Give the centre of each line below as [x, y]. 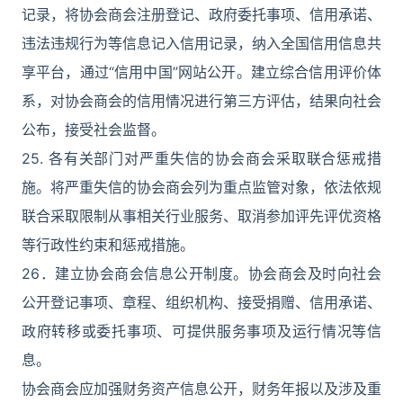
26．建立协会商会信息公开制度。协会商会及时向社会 [201, 273]
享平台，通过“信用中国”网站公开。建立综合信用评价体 [201, 72]
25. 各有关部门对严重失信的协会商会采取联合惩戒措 [201, 158]
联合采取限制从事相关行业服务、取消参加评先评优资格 [201, 216]
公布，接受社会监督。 [94, 130]
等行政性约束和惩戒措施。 [108, 245]
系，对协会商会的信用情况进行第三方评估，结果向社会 [201, 101]
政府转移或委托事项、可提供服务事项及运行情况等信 [201, 331]
